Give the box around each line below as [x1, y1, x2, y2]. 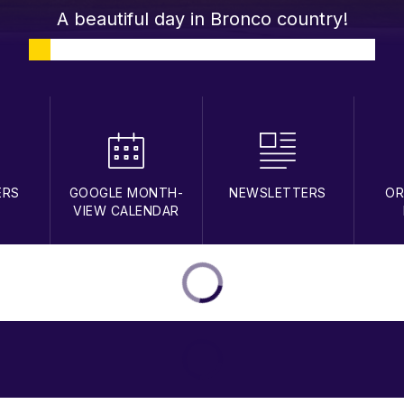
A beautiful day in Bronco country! [56, 7, 348, 30]
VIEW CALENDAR [73, 202, 179, 218]
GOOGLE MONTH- [69, 184, 184, 200]
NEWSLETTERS [229, 184, 326, 200]
